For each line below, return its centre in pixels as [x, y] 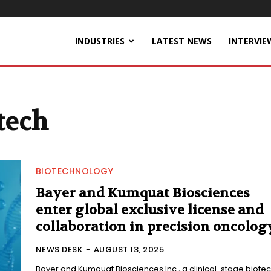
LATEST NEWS [182, 41]
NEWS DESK [59, 250]
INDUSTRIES [100, 41]
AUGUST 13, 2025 [129, 250]
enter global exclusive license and [149, 210]
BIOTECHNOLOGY [74, 171]
